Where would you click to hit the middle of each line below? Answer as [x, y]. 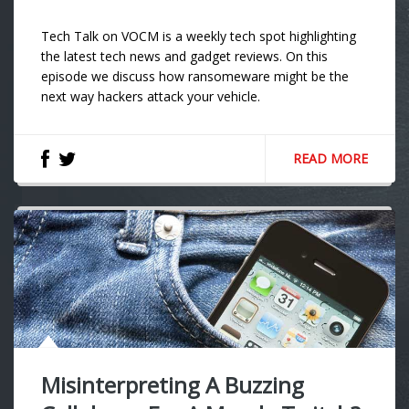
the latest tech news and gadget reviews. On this [184, 56]
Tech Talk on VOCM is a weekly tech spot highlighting [199, 36]
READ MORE [330, 158]
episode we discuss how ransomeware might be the [195, 76]
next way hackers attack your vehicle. [154, 96]
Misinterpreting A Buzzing [173, 385]
